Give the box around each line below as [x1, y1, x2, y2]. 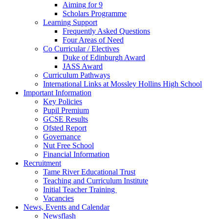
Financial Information [43, 150, 109, 158]
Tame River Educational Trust [43, 167, 135, 176]
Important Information [23, 88, 91, 97]
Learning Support [43, 18, 97, 26]
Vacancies [43, 194, 74, 202]
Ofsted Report [43, 123, 87, 132]
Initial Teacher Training [43, 185, 117, 194]
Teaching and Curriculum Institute [43, 176, 148, 185]
